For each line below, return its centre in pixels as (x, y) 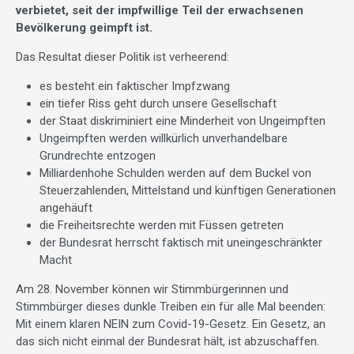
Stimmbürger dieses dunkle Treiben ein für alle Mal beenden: (171, 307)
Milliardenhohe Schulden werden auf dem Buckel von (175, 173)
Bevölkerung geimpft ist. (84, 28)
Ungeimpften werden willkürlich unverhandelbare (164, 139)
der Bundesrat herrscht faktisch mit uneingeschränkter (181, 243)
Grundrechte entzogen (98, 156)
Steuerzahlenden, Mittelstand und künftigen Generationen (188, 191)
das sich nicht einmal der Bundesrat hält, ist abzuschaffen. (168, 342)
